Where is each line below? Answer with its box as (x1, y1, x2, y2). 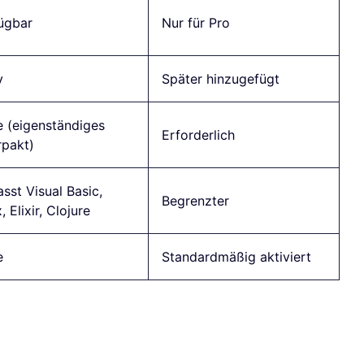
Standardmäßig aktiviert (161, 249, 311, 266)
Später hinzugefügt (161, 71, 279, 88)
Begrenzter (161, 193, 229, 210)
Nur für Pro (161, 15, 230, 32)
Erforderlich (161, 127, 235, 144)
